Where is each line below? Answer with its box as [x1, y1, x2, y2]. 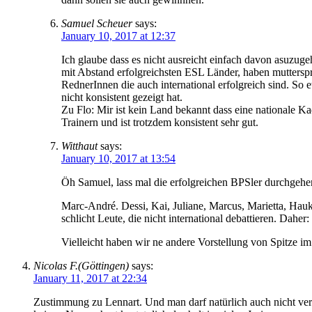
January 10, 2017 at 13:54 [61, 152, 175, 164]
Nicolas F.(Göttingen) [33, 259, 129, 272]
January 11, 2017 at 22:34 [33, 272, 147, 284]
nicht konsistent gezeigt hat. [61, 91, 182, 103]
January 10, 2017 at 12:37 [61, 29, 175, 42]
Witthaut [61, 139, 97, 152]
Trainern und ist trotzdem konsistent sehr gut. [61, 116, 258, 128]
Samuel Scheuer [61, 17, 132, 29]
